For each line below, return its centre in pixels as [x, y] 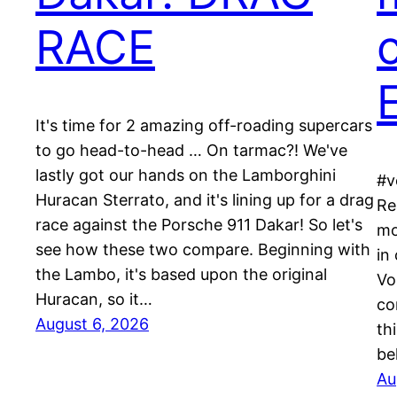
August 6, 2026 [92, 324]
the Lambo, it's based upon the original [181, 275]
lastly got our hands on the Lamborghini [186, 175]
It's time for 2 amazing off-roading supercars [204, 126]
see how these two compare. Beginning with [203, 250]
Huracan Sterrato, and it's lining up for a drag [205, 200]
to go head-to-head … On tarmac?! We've [191, 151]
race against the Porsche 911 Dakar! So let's [199, 225]
